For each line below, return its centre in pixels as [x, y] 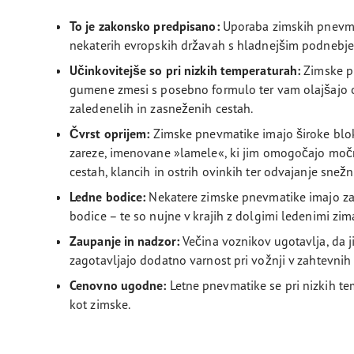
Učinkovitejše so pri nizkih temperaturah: [185, 70]
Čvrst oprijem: [110, 134]
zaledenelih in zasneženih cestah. [162, 108]
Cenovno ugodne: [118, 285]
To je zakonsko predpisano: [145, 26]
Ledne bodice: [108, 197]
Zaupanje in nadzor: [124, 241]
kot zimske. [102, 304]
